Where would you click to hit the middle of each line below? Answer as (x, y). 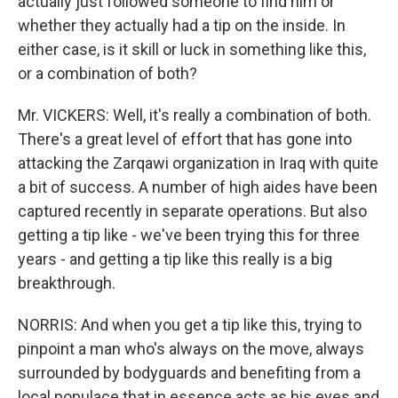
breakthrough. (67, 283)
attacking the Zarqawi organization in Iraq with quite (198, 163)
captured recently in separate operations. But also (192, 211)
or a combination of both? (107, 73)
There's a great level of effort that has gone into (185, 139)
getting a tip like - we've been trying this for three (189, 235)
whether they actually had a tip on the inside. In (182, 25)
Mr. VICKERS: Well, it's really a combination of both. (195, 115)
